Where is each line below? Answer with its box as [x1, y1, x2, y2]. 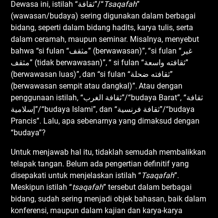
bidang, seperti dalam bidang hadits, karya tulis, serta [11, 22, 194, 32]
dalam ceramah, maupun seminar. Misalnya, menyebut [11, 34, 200, 44]
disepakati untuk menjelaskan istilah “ [11, 170, 142, 180]
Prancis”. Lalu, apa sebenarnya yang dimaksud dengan [11, 116, 200, 126]
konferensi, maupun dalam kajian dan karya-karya [11, 205, 183, 215]
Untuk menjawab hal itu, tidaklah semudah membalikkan [11, 147, 206, 157]
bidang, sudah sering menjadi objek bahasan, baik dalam [11, 194, 207, 203]
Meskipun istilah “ [11, 182, 73, 192]
